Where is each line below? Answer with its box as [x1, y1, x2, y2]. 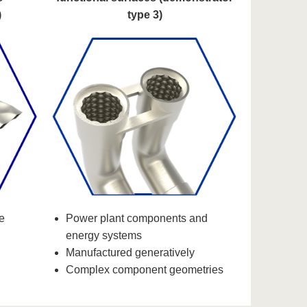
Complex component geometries [66, 264, 224, 276]
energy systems [66, 230, 143, 242]
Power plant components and [66, 212, 208, 225]
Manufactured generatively [66, 247, 195, 259]
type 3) [127, 9, 162, 21]
